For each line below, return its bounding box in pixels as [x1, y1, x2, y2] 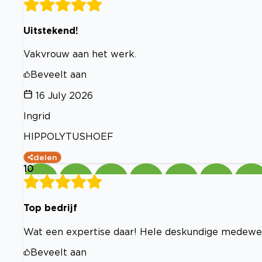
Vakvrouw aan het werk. [23, 49, 136, 60]
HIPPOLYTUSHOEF [23, 131, 113, 142]
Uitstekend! [23, 25, 78, 36]
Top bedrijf [23, 202, 77, 213]
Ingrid [23, 111, 50, 122]
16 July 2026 [36, 90, 93, 101]
